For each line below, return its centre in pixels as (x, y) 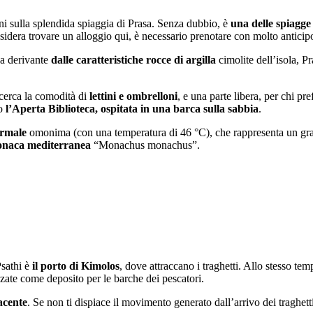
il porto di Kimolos (76, 265)
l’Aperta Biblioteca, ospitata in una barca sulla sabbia (132, 108)
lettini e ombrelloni (133, 96)
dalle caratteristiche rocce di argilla (133, 59)
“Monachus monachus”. (145, 145)
